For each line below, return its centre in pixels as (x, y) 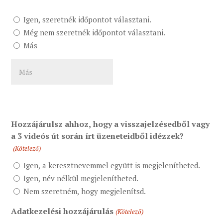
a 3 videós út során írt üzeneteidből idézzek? (98, 136)
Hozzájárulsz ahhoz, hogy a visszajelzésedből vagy (111, 124)
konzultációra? (40, 72)
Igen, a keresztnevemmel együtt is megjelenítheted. (112, 166)
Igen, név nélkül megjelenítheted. (81, 178)
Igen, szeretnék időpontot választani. (88, 20)
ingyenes (28, 48)
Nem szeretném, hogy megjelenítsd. (85, 191)
